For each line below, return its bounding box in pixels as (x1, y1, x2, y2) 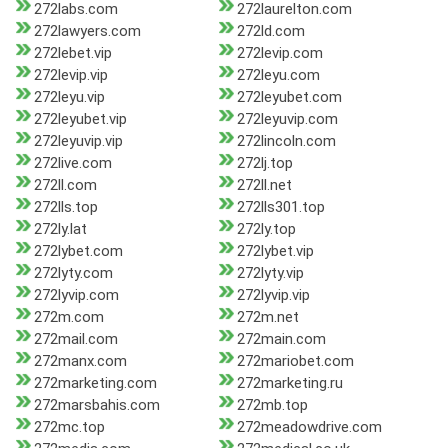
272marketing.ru (236, 374, 343, 393)
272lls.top (34, 198, 98, 217)
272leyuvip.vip (34, 132, 123, 151)
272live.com (34, 154, 112, 173)
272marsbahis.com (34, 396, 160, 415)
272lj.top (236, 154, 293, 173)
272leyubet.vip (34, 110, 127, 129)
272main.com (236, 330, 326, 349)
